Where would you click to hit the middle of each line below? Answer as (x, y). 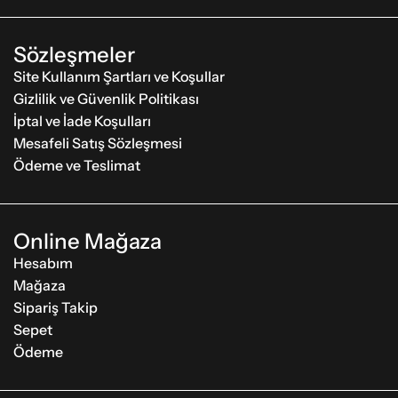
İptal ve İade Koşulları (82, 121)
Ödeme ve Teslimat (77, 166)
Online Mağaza (88, 242)
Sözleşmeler (74, 55)
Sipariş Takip (56, 308)
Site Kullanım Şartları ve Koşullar (119, 77)
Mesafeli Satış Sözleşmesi (98, 143)
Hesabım (43, 263)
